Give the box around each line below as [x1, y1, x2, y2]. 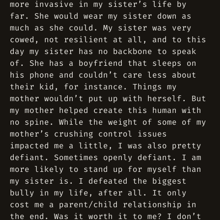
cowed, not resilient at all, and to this [10, 34, 206, 45]
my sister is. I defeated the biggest [10, 176, 187, 186]
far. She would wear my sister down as [10, 11, 192, 21]
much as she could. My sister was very [10, 23, 192, 33]
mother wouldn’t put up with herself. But [10, 93, 206, 104]
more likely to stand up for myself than [10, 164, 201, 174]
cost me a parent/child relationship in [10, 199, 196, 210]
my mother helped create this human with [10, 105, 201, 115]
